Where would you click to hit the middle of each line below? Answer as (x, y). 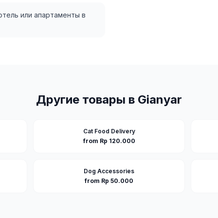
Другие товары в (87, 100)
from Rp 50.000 (109, 181)
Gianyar (160, 100)
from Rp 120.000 (109, 141)
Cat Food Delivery (109, 131)
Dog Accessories (109, 171)
